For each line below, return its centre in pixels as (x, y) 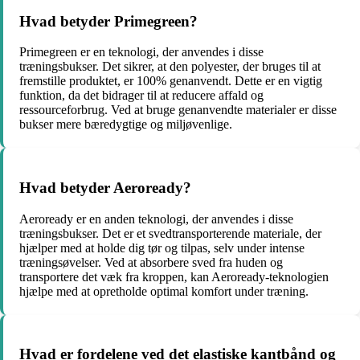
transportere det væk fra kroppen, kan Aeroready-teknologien (174, 276)
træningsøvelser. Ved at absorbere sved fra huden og (151, 262)
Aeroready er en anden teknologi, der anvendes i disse (156, 219)
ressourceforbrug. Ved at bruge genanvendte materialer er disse (178, 110)
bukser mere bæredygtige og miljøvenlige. (126, 125)
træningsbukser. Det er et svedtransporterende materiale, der (170, 233)
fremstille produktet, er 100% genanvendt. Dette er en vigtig (171, 81)
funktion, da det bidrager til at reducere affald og (141, 96)
